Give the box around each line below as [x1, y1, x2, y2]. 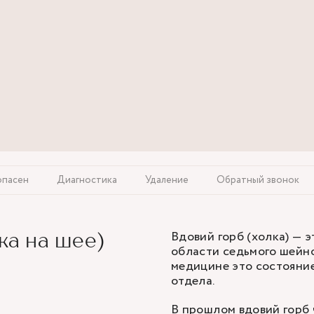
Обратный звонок [217, 173, 299, 187]
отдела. [171, 272, 215, 290]
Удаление [145, 173, 189, 187]
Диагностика [57, 173, 117, 187]
